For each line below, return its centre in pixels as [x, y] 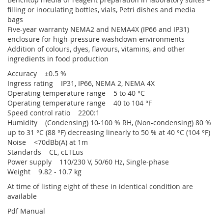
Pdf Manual [26, 211]
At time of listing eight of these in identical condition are [100, 186]
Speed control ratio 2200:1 [55, 113]
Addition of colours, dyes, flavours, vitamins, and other [96, 49]
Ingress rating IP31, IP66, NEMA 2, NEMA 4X [82, 83]
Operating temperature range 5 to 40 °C [76, 93]
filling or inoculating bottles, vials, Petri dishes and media [101, 10]
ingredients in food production [58, 59]
